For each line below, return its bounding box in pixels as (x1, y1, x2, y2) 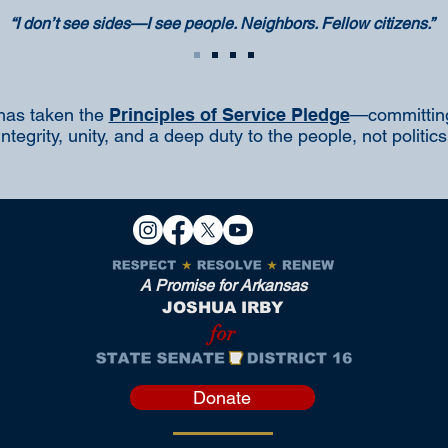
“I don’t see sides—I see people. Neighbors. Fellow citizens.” (9, 14, 434, 33)
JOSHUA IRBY (162, 299, 284, 316)
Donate (193, 387, 252, 408)
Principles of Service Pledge (108, 104, 350, 125)
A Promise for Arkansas (139, 276, 307, 295)
